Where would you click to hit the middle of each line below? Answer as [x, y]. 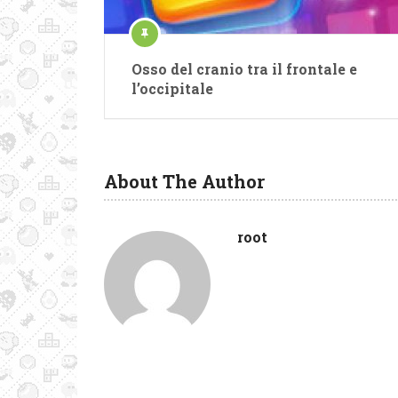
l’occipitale [172, 88]
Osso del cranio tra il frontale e [244, 69]
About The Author [184, 181]
